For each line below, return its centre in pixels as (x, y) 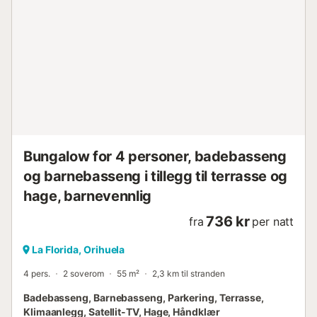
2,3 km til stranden (189, 274)
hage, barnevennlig (87, 196)
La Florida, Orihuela (79, 250)
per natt (273, 222)
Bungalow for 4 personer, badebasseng (155, 157)
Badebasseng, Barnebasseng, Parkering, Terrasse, (144, 298)
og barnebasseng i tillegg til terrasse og (156, 177)
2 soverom (83, 274)
